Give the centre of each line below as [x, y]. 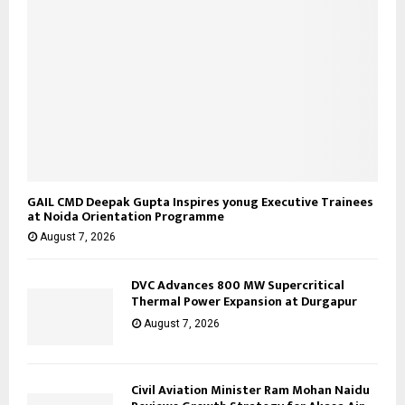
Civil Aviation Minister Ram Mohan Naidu [250, 391]
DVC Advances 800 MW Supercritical [238, 286]
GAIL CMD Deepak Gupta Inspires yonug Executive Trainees [200, 202]
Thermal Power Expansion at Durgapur [244, 302]
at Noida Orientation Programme [126, 217]
